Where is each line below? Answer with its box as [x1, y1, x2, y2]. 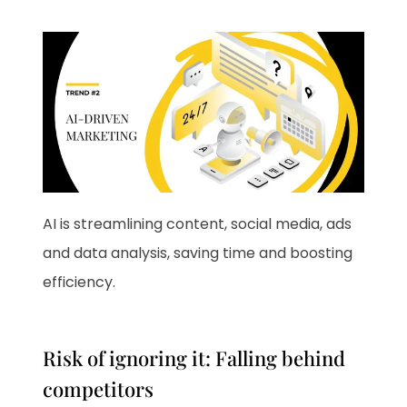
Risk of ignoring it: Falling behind [43, 343, 346, 372]
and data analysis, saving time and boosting [43, 242, 353, 263]
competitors [43, 374, 154, 402]
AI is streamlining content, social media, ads [43, 213, 352, 234]
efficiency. [43, 271, 116, 293]
